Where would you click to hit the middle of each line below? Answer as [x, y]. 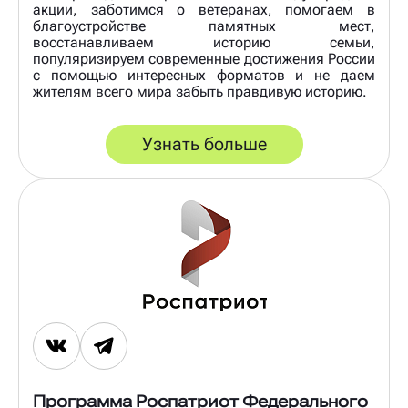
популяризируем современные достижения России [204, 59]
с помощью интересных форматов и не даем [204, 75]
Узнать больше [204, 144]
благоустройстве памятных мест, [204, 26]
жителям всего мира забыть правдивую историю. [200, 92]
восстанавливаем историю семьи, [204, 42]
